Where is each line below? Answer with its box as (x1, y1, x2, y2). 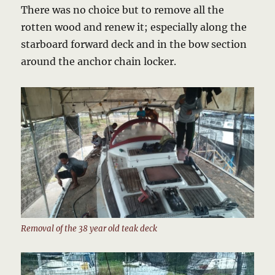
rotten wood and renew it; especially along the (21, 21, 247, 34)
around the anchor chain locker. (21, 55, 177, 68)
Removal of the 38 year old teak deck (21, 223, 158, 234)
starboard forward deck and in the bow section (21, 38, 247, 51)
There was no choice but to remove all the (21, 4, 225, 17)
